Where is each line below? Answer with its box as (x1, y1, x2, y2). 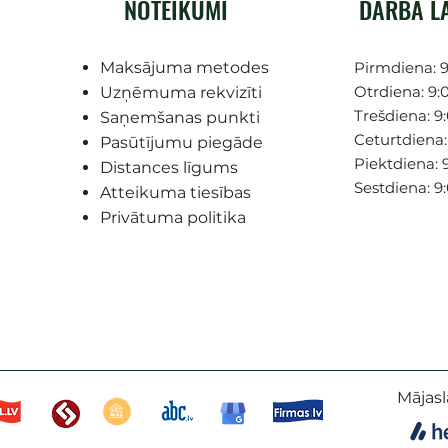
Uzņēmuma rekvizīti (100, 83, 263, 103)
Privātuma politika (100, 208, 247, 228)
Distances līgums (100, 158, 239, 178)
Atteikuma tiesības (100, 183, 252, 203)
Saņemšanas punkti (100, 108, 261, 128)
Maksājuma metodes (100, 58, 270, 78)
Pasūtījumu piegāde (100, 133, 264, 153)
